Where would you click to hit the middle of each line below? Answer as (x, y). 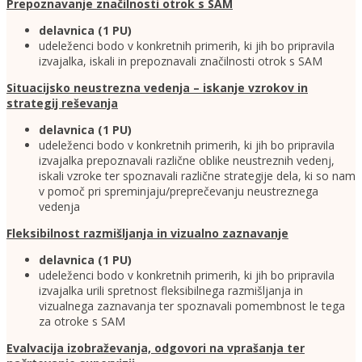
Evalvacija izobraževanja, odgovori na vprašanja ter (156, 348)
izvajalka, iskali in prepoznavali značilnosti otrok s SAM (181, 61)
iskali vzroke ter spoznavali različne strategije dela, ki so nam (197, 176)
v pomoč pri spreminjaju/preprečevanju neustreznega (179, 192)
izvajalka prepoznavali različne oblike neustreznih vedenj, (187, 161)
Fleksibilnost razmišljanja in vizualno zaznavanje (147, 234)
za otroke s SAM (82, 322)
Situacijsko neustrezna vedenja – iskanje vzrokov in (157, 88)
